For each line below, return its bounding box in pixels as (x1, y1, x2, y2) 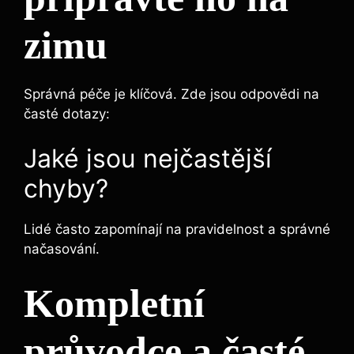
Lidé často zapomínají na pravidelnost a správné (24, 221, 330, 238)
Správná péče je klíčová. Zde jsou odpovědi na (24, 85, 319, 102)
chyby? (24, 173, 108, 205)
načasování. (24, 241, 100, 258)
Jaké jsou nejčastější (24, 143, 272, 175)
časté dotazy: (24, 105, 110, 122)
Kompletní (24, 281, 205, 326)
